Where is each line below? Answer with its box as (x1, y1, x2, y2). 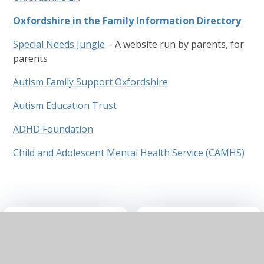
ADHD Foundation (13, 123, 94, 136)
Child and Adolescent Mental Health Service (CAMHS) (13, 146, 245, 160)
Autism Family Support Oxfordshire (13, 75, 169, 89)
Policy (156, 239, 187, 253)
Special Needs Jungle (13, 38, 105, 51)
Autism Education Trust (13, 99, 117, 113)
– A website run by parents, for (105, 38, 245, 51)
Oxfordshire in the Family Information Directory (13, 14, 242, 28)
